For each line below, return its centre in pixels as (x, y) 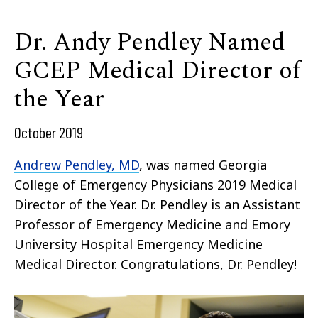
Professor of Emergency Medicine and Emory (152, 224)
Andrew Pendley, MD (77, 164)
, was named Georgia (203, 164)
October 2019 (49, 132)
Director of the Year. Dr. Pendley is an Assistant (157, 204)
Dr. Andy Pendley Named (150, 42)
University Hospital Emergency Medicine (138, 244)
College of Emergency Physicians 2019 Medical (155, 184)
